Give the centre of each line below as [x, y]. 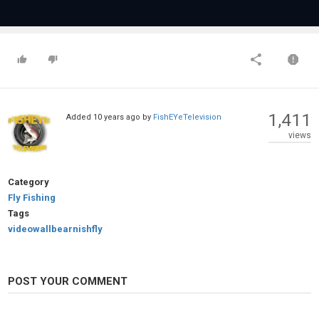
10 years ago [116, 117]
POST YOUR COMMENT [68, 281]
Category [28, 182]
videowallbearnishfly [55, 229]
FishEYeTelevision [187, 117]
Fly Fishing [32, 197]
